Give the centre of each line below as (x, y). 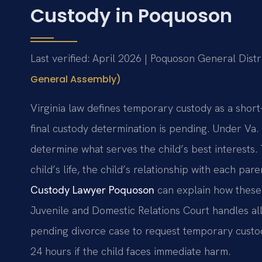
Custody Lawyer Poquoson (92, 189)
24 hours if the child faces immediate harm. (130, 251)
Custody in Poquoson (131, 16)
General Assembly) (76, 80)
